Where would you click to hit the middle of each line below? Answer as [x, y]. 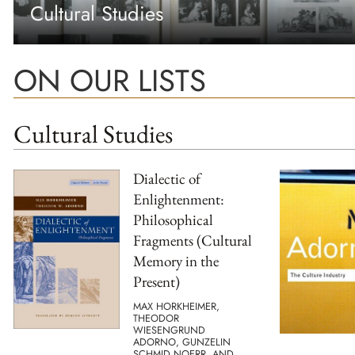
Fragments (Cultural [193, 241]
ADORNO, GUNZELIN [182, 342]
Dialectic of [167, 179]
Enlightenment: [179, 200]
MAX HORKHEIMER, [176, 306]
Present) [157, 282]
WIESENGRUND [169, 330]
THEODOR [156, 318]
